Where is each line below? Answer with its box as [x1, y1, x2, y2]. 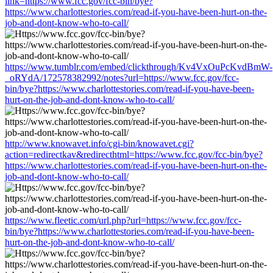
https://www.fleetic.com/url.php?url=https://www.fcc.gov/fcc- [5, 214, 241, 225]
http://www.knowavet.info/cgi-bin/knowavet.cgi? [5, 138, 194, 149]
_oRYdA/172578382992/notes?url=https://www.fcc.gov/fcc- [5, 72, 239, 83]
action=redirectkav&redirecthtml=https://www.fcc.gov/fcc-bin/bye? [5, 149, 263, 160]
